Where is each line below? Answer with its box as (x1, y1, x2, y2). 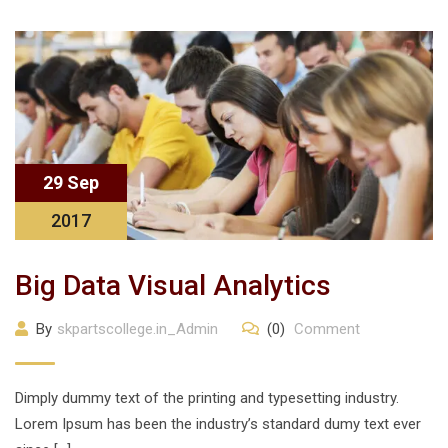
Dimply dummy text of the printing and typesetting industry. (15, 389, 399, 407)
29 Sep (43, 172, 99, 193)
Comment (290, 320, 360, 338)
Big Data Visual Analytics (15, 269, 331, 302)
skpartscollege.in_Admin (57, 320, 218, 338)
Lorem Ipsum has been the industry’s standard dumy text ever (15, 415, 421, 433)
